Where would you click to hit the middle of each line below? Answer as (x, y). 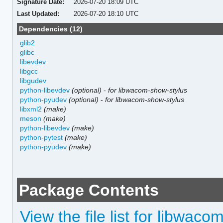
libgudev (33, 80)
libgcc (29, 71)
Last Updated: (38, 13)
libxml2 (31, 109)
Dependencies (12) (51, 29)
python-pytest (42, 137)
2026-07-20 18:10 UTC (106, 13)
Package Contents (89, 190)
